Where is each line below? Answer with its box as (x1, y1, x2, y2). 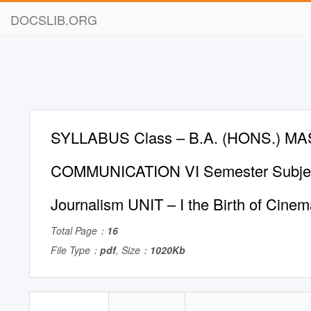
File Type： (51, 243, 100, 257)
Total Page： (51, 224, 107, 237)
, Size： (116, 243, 150, 257)
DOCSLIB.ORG (10, 10, 97, 28)
